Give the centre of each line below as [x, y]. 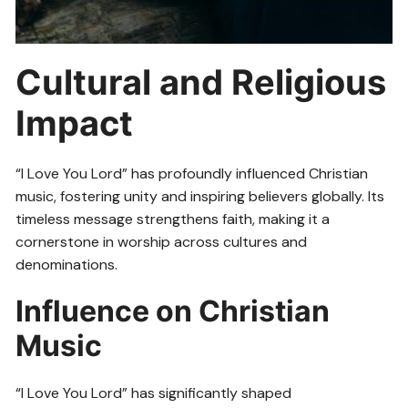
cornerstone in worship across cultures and [162, 242]
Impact [75, 123]
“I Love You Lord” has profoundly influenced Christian [192, 174]
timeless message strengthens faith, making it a [173, 219]
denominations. [67, 265]
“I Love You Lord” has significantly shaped [154, 393]
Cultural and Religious [201, 82]
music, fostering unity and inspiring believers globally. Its [200, 197]
